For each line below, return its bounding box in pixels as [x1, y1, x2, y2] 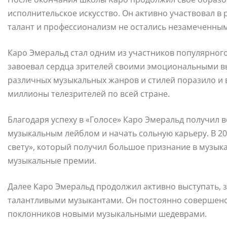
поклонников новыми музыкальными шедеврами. [8, 208, 207, 220]
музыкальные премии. [8, 155, 96, 167]
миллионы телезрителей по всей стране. [8, 88, 170, 100]
